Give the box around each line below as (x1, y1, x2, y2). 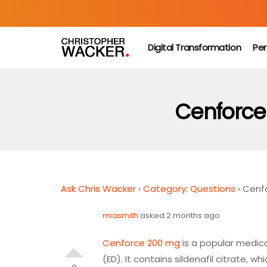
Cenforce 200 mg (103, 237, 180, 249)
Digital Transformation (148, 41, 241, 54)
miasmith (103, 210, 138, 221)
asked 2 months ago (138, 210, 220, 221)
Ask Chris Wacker (61, 182, 136, 195)
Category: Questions (143, 182, 235, 195)
